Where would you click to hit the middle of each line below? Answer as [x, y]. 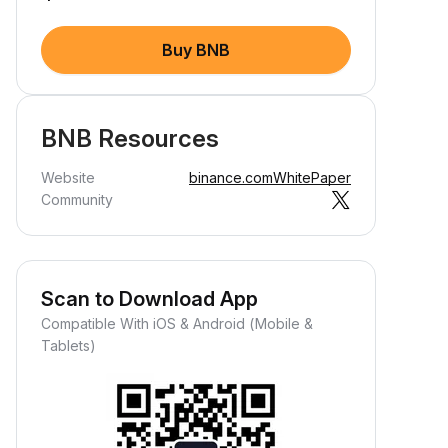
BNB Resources [130, 138]
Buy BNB [196, 50]
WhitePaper [312, 177]
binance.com [231, 177]
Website [68, 177]
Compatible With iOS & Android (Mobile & [177, 323]
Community [77, 199]
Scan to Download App [149, 299]
